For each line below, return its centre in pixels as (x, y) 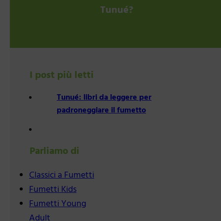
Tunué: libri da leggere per (104, 98)
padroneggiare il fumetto (101, 111)
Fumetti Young (58, 204)
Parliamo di (55, 152)
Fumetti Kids (53, 190)
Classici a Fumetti (62, 176)
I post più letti (62, 76)
